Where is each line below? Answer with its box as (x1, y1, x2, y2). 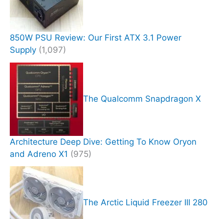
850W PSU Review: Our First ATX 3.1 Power (10, 32, 181, 43)
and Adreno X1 (10, 149, 68, 159)
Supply (10, 44, 36, 55)
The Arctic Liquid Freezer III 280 (83, 197, 208, 207)
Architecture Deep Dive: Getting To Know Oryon (10, 136, 197, 147)
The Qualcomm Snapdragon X (83, 93, 201, 104)
